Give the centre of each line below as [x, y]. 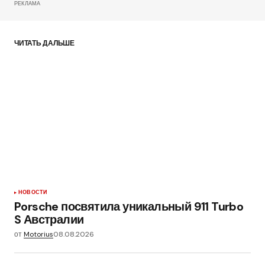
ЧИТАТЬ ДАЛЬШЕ [44, 43]
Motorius [38, 234]
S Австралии [49, 219]
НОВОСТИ [33, 192]
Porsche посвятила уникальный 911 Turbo [129, 206]
